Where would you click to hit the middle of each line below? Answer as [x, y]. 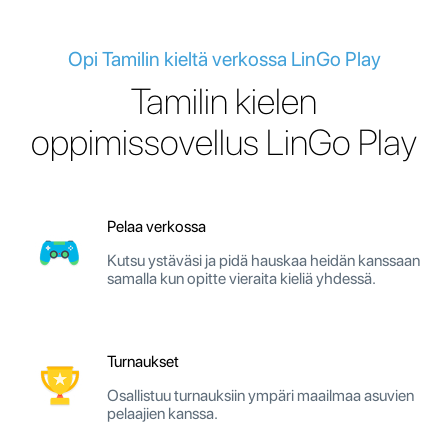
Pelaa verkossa [156, 226]
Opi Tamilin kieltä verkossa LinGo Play [224, 58]
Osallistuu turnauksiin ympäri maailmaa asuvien [260, 395]
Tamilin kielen [224, 101]
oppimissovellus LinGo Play [224, 142]
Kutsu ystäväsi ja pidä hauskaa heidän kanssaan [263, 260]
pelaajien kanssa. [162, 413]
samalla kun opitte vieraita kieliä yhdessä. [241, 278]
